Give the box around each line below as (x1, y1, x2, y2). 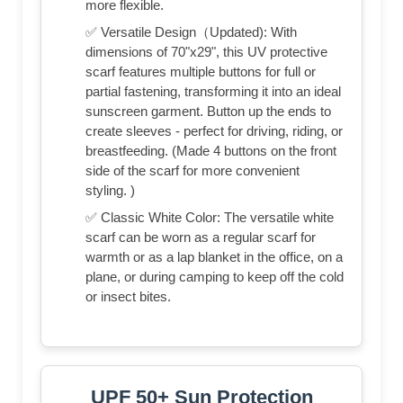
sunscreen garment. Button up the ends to (85, 103, 331, 120)
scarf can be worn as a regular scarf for (85, 229, 316, 246)
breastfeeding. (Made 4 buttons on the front (85, 143, 336, 159)
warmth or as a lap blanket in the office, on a (85, 249, 343, 265)
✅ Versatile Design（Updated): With (85, 24, 297, 40)
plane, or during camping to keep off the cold (85, 269, 344, 285)
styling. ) (85, 183, 135, 199)
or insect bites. (85, 289, 171, 305)
